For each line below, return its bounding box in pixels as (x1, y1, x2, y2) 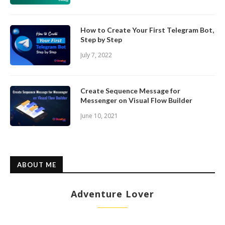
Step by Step (80, 35, 122, 44)
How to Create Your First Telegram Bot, (80, 26, 214, 35)
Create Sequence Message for (80, 86, 180, 95)
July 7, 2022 (80, 51, 112, 60)
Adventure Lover (71, 188, 154, 200)
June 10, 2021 (80, 111, 118, 121)
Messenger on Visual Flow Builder (80, 96, 192, 105)
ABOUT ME (17, 161, 56, 169)
